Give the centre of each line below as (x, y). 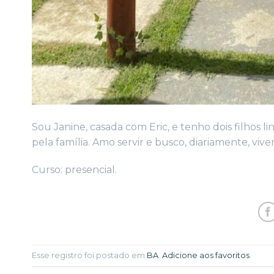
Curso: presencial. (74, 170)
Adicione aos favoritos (206, 255)
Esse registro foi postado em (89, 255)
